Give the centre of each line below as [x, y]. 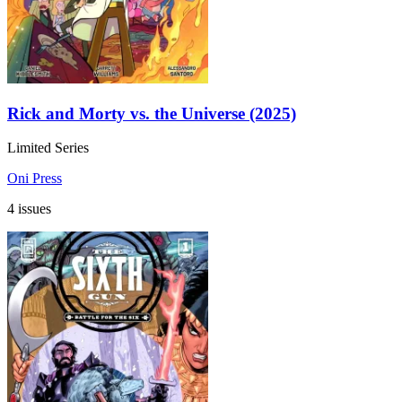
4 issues [29, 209]
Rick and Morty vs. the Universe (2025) [152, 113]
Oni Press [35, 179]
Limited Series [48, 148]
